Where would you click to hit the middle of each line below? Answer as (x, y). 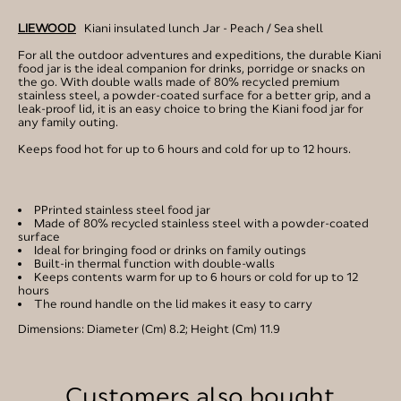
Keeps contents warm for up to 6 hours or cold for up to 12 (196, 277)
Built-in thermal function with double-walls (154, 263)
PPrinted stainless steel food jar (122, 209)
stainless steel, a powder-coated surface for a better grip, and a (194, 95)
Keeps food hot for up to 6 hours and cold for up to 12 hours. (184, 149)
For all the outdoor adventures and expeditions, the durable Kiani (200, 55)
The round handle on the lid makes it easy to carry (173, 303)
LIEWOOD (47, 28)
